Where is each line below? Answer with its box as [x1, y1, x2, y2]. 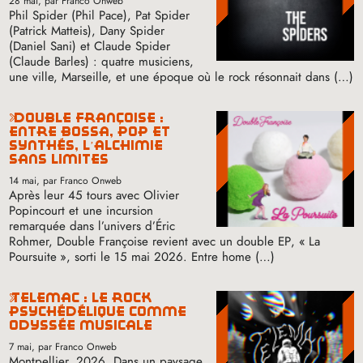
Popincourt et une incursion [9, 202, 154, 220]
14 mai [9, 173, 37, 189]
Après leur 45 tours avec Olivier [9, 186, 180, 205]
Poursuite [9, 248, 58, 267]
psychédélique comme [9, 305, 187, 319]
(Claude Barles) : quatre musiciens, [9, 53, 194, 71]
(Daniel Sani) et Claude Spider [9, 37, 171, 56]
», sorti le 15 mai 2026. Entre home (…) [60, 248, 275, 267]
